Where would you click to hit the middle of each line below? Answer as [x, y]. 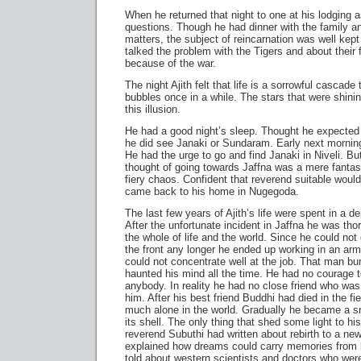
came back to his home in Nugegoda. [212, 191]
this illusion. [153, 109]
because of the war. [170, 63]
